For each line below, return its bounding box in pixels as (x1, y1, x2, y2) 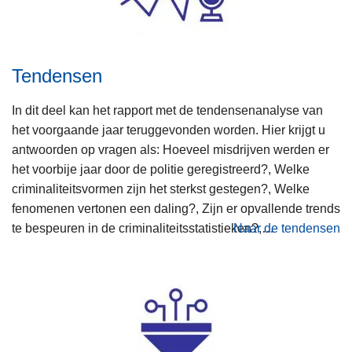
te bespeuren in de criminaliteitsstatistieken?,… (12, 222, 274, 236)
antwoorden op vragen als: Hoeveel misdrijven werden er (12, 143, 329, 157)
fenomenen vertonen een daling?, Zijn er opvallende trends (12, 202, 340, 216)
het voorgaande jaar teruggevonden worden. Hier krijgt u (12, 123, 325, 137)
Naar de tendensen (233, 222, 340, 236)
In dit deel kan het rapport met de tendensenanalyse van (12, 104, 323, 118)
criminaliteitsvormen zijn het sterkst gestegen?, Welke (12, 182, 310, 196)
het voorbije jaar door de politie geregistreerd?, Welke (12, 163, 310, 177)
